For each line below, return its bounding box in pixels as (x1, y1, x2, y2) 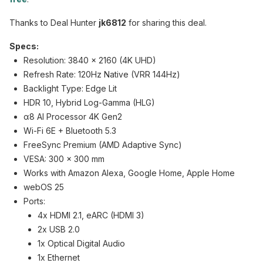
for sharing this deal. (126, 18, 207, 28)
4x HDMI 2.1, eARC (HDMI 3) (38, 210, 144, 220)
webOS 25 (23, 182, 64, 192)
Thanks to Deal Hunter (9, 18, 99, 28)
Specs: (9, 41, 39, 51)
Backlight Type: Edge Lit (23, 83, 117, 93)
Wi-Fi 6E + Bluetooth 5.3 (23, 126, 116, 136)
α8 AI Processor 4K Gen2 (23, 112, 122, 122)
